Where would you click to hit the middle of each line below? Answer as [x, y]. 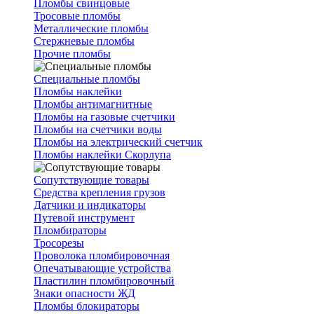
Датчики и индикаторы [90, 205]
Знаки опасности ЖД [84, 293]
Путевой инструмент [84, 218]
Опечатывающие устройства [102, 268]
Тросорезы [59, 243]
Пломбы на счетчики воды [98, 129]
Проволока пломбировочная [102, 255]
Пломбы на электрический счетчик [118, 142]
